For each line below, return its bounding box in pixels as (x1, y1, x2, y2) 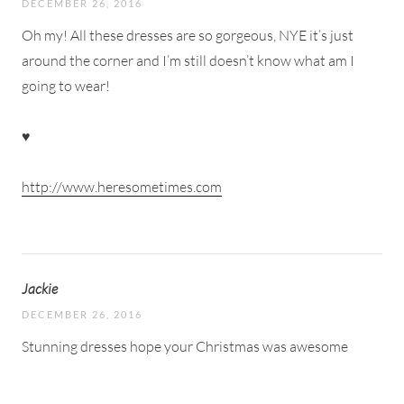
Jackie (22, 279, 58, 298)
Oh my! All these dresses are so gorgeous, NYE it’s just (22, 25, 353, 44)
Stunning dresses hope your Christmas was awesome (22, 336, 348, 355)
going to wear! (22, 76, 113, 95)
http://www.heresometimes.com (22, 177, 222, 196)
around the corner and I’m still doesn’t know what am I (22, 50, 354, 69)
